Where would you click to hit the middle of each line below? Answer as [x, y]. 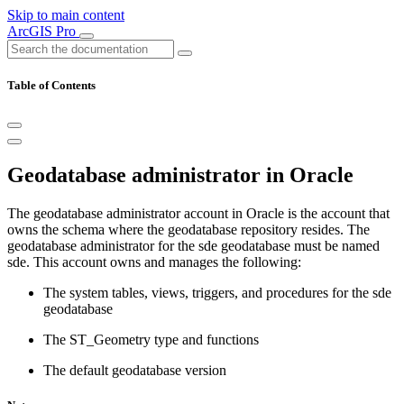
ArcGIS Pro [43, 31]
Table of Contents [51, 86]
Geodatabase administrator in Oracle [180, 175]
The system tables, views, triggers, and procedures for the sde [217, 293]
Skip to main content [66, 15]
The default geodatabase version [135, 371]
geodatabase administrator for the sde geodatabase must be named [193, 246]
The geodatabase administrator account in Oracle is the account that [198, 214]
